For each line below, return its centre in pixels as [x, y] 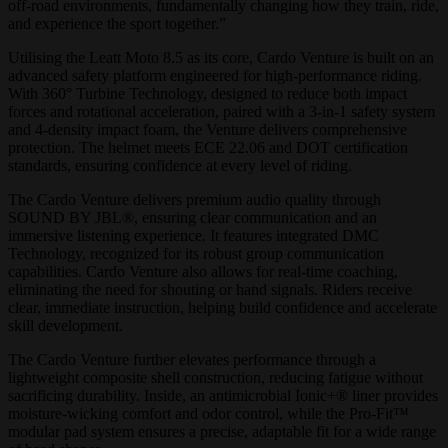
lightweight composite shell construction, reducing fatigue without [215, 377]
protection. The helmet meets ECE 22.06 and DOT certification [208, 147]
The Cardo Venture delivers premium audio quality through [194, 199]
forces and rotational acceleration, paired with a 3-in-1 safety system [221, 111]
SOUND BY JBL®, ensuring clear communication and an [192, 217]
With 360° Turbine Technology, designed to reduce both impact [207, 93]
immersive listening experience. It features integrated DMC [193, 235]
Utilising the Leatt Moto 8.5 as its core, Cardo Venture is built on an [221, 57]
